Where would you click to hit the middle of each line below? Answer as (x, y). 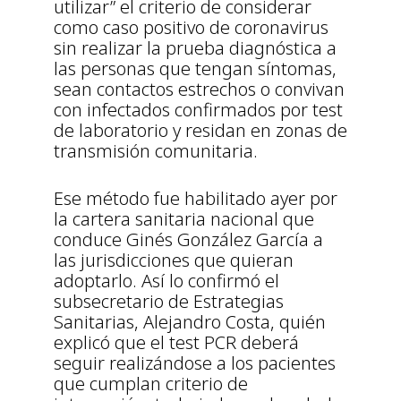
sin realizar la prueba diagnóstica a (195, 48)
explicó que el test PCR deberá (176, 343)
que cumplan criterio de (151, 384)
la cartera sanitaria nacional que (184, 219)
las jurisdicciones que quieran (174, 260)
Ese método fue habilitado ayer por (196, 199)
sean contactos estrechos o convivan (199, 90)
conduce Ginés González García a (188, 240)
